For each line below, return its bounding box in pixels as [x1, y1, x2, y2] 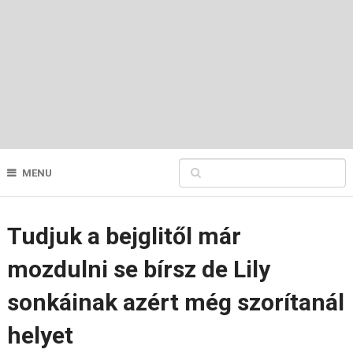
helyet [6, 321, 73, 349]
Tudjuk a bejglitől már [6, 222, 241, 250]
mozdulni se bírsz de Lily [6, 255, 270, 283]
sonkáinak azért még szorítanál [6, 288, 344, 316]
